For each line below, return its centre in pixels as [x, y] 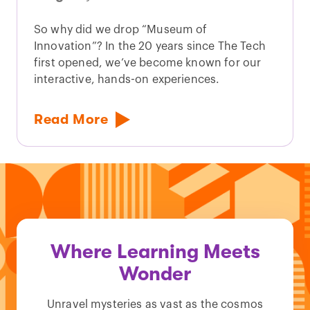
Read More [71, 119]
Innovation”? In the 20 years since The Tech [150, 46]
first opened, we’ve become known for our [148, 63]
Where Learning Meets [155, 252]
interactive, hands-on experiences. [127, 79]
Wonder [155, 274]
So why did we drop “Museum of [121, 29]
